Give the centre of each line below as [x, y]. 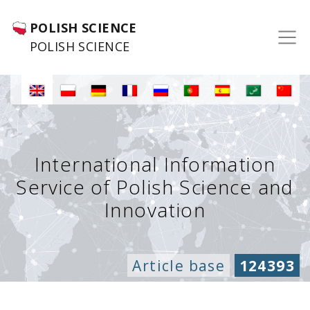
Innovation [155, 210]
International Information [155, 164]
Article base [179, 265]
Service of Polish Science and [155, 187]
